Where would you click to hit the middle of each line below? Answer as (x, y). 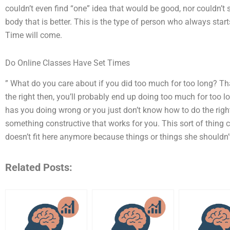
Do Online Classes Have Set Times (68, 63)
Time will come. (34, 35)
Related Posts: (39, 168)
